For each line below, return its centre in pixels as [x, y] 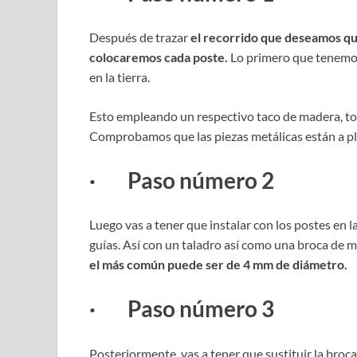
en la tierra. [120, 76]
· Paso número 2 [182, 180]
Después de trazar [140, 37]
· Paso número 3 [182, 309]
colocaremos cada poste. [160, 57]
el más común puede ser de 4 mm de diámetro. [218, 265]
